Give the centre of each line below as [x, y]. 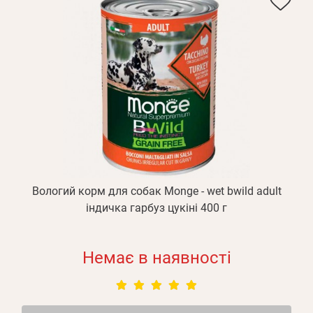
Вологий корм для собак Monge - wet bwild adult [156, 191]
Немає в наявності [156, 258]
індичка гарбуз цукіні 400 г [156, 208]
